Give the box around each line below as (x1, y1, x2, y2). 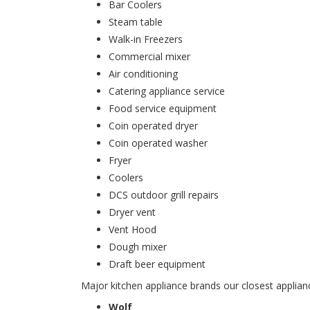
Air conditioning (109, 67, 178, 80)
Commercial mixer (109, 50, 190, 63)
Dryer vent (109, 206, 156, 219)
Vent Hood (109, 223, 156, 236)
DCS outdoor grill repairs (109, 188, 219, 201)
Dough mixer (109, 240, 167, 253)
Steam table (109, 15, 163, 28)
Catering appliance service (109, 84, 225, 98)
